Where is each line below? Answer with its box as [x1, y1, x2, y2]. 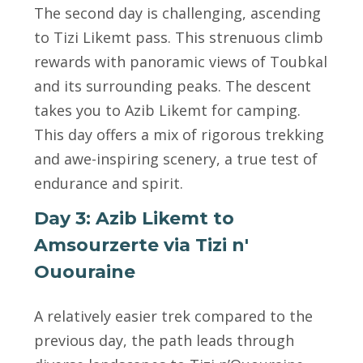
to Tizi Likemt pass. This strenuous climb [34, 28, 323, 47]
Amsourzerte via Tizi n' [34, 234, 249, 256]
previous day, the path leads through [34, 331, 294, 350]
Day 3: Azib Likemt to [34, 207, 234, 229]
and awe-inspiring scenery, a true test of [34, 149, 318, 169]
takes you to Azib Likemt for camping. [34, 100, 301, 120]
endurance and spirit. [34, 173, 183, 193]
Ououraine [34, 261, 135, 283]
